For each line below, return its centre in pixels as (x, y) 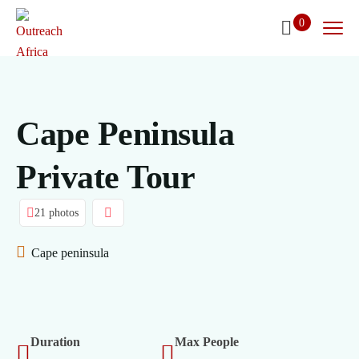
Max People (207, 342)
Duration (55, 342)
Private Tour (105, 177)
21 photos (56, 212)
